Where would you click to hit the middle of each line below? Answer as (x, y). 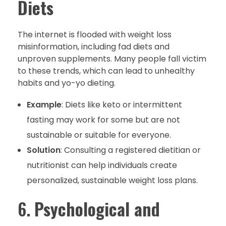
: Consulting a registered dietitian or (130, 150)
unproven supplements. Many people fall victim (112, 59)
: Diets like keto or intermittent (122, 105)
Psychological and (97, 209)
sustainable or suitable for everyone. (99, 135)
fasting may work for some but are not (103, 120)
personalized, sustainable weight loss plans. (112, 181)
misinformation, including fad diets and (94, 47)
